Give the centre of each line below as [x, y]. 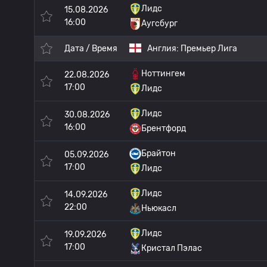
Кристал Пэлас [172, 248]
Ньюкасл [159, 208]
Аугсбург [159, 24]
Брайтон [159, 153]
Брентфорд [164, 128]
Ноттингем [163, 74]
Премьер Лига [209, 49]
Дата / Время [91, 49]
